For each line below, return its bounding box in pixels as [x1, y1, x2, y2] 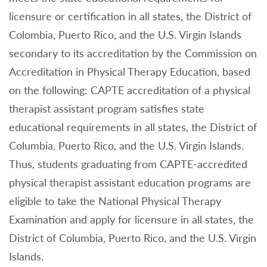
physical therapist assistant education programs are [9, 176, 251, 190]
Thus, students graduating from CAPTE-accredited [9, 157, 247, 171]
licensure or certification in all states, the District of [9, 10, 252, 23]
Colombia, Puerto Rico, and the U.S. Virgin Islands [9, 28, 241, 42]
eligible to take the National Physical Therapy [9, 194, 221, 208]
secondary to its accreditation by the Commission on [9, 46, 257, 60]
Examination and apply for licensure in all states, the [9, 213, 254, 226]
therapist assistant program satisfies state [9, 102, 204, 116]
